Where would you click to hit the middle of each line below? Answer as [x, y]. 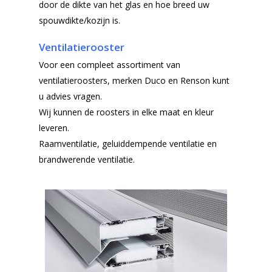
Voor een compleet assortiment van [110, 64]
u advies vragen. [70, 96]
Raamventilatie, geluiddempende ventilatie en [128, 143]
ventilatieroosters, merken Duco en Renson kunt [134, 80]
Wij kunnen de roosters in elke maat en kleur [126, 112]
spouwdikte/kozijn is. [80, 20]
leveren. [54, 127]
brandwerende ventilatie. [87, 159]
